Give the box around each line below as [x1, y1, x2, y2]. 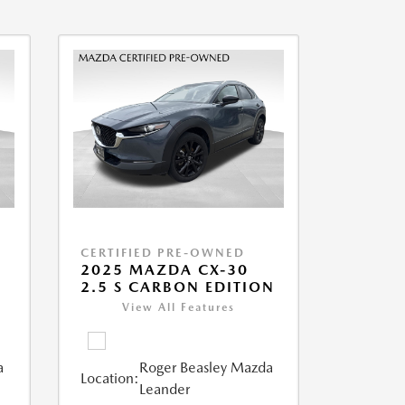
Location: [80, 370, 139, 388]
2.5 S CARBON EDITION [80, 278, 275, 297]
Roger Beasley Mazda [138, 359, 273, 377]
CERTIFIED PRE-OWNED [80, 246, 245, 260]
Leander [138, 381, 190, 399]
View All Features [121, 301, 235, 315]
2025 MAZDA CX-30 [80, 261, 249, 279]
